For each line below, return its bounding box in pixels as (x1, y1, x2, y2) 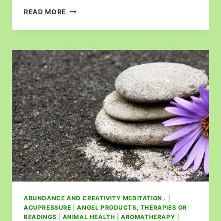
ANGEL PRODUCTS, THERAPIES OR (77, 204, 187, 212)
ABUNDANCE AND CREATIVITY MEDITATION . (24, 194, 167, 202)
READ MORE (24, 8, 67, 16)
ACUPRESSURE (24, 204, 72, 212)
